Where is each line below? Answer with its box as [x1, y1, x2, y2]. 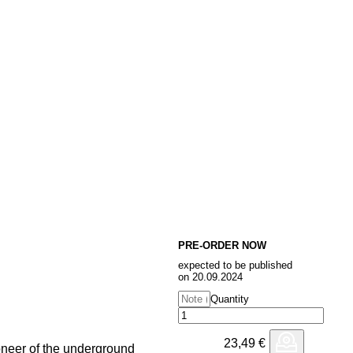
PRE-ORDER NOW [178, 240, 266, 251]
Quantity [210, 293, 249, 305]
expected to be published [178, 259, 292, 271]
